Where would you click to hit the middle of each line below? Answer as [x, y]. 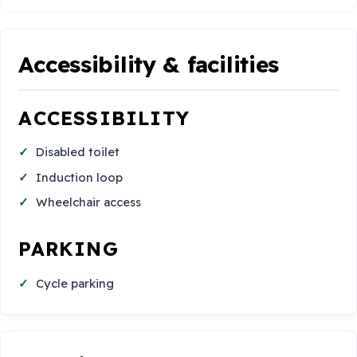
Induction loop [80, 177]
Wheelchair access [89, 202]
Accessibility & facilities [149, 64]
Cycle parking [75, 283]
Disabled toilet [78, 152]
